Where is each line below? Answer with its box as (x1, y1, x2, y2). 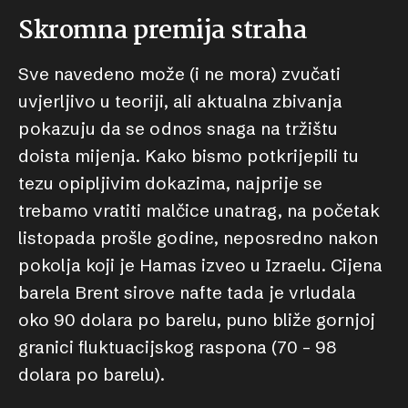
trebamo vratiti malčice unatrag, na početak (18, 199, 380, 221)
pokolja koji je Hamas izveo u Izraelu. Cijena (18, 254, 382, 276)
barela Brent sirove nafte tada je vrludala (18, 281, 356, 303)
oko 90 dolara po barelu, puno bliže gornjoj (18, 309, 375, 331)
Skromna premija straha (18, 11, 308, 52)
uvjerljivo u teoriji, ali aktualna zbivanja (18, 90, 342, 112)
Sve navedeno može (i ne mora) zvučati (18, 63, 341, 85)
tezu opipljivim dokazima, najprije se (18, 172, 322, 194)
